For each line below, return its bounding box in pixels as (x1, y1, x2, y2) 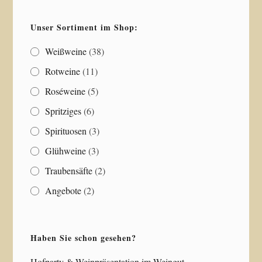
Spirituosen (45, 124, 87, 137)
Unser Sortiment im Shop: (30, 20, 139, 33)
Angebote (45, 184, 82, 196)
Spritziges (45, 104, 82, 117)
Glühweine (45, 144, 87, 157)
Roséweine (45, 84, 86, 97)
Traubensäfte (45, 164, 93, 177)
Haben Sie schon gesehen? (30, 231, 137, 244)
